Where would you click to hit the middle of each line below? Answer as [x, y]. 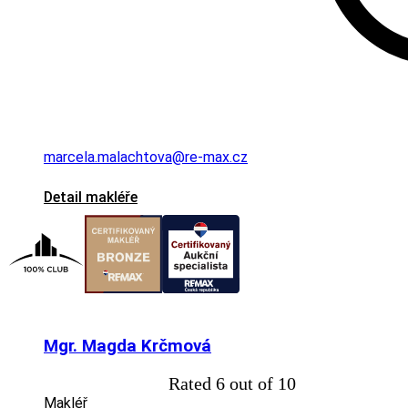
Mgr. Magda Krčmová [127, 346]
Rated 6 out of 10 [232, 384]
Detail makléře [91, 198]
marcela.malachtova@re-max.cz [146, 158]
